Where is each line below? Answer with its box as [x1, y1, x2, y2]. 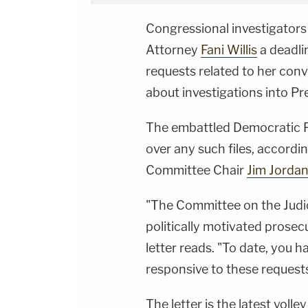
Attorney [146, 43, 201, 58]
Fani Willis [201, 43, 257, 58]
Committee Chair [146, 163, 247, 178]
